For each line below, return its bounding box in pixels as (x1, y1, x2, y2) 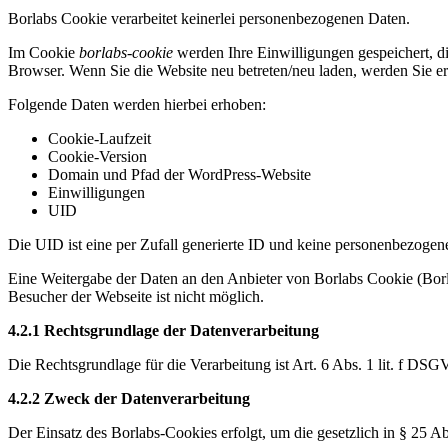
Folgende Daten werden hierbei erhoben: (8, 96, 266, 114)
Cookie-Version (48, 148, 147, 166)
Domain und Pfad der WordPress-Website (48, 166, 311, 184)
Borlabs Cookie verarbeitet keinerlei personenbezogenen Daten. (8, 10, 410, 28)
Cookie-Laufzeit (48, 130, 151, 148)
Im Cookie (8, 44, 79, 62)
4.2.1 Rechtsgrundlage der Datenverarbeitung (8, 322, 319, 340)
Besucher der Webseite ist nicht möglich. (8, 288, 264, 306)
